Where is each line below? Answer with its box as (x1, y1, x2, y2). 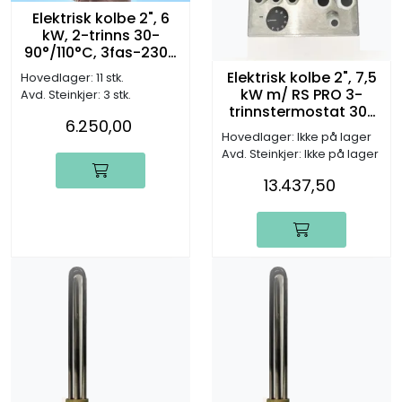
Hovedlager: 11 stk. (21, 70, 124, 86)
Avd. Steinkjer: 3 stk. (21, 87, 131, 103)
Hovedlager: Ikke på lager (222, 129, 371, 145)
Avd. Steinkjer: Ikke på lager (222, 146, 379, 162)
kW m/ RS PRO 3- (240, 84, 363, 106)
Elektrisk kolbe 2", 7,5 (226, 67, 377, 89)
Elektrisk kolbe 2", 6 (31, 8, 170, 30)
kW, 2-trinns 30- (41, 25, 160, 47)
